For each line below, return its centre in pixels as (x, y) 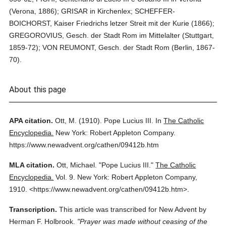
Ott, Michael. (77, 165)
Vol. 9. (66, 177)
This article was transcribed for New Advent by (133, 209)
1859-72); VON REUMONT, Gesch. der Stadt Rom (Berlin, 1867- (112, 47)
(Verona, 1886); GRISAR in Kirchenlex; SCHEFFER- (92, 11)
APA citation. (31, 121)
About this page (38, 90)
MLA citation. (32, 165)
